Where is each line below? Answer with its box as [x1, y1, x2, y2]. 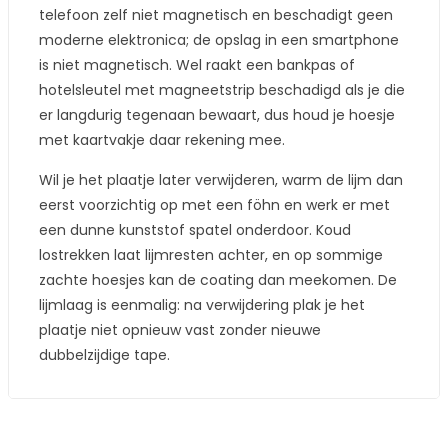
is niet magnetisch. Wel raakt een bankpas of [39, 55, 355, 75]
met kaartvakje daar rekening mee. [39, 130, 285, 150]
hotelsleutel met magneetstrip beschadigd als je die [39, 80, 405, 100]
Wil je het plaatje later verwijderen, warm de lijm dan [39, 170, 403, 190]
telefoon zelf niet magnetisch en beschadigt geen [39, 5, 393, 25]
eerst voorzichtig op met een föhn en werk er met [39, 195, 390, 215]
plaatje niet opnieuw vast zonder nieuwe [39, 320, 321, 340]
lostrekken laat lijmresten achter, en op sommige [39, 245, 383, 265]
